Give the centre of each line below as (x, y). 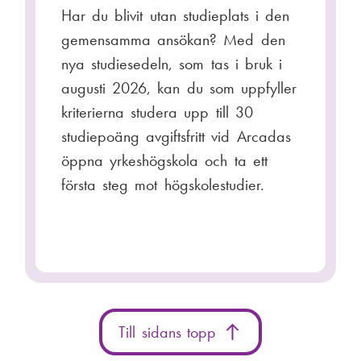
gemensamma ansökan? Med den (173, 39)
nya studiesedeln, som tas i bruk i (172, 63)
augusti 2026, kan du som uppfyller (179, 87)
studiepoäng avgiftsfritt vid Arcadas (176, 136)
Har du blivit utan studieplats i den (176, 15)
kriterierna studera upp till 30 (157, 112)
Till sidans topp (170, 332)
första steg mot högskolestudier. (163, 184)
